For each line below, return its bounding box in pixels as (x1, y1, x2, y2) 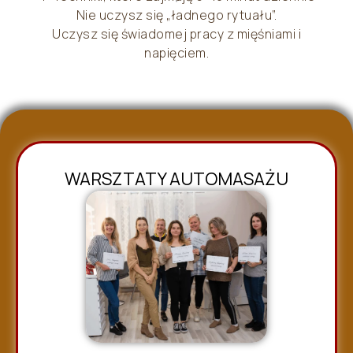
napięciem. (144, 44, 209, 62)
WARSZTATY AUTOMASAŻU (65, 167, 288, 191)
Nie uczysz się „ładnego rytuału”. (76, 6, 277, 24)
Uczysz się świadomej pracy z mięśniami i (52, 25, 301, 43)
